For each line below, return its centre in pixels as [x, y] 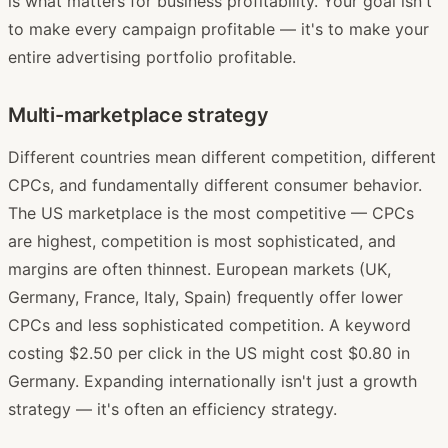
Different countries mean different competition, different [222, 156]
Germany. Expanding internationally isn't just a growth [212, 380]
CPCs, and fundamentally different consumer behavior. [215, 184]
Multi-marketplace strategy [138, 114]
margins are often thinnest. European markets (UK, [199, 268]
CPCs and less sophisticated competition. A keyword [209, 324]
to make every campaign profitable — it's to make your [218, 28]
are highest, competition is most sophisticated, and [202, 240]
